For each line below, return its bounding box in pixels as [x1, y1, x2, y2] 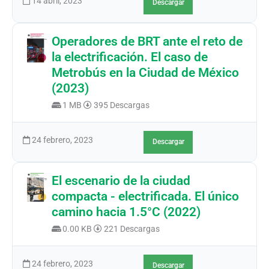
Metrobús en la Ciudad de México [52, 65, 240, 80]
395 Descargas [92, 100, 150, 110]
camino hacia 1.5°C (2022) [52, 205, 201, 220]
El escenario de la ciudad [52, 174, 191, 189]
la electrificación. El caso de [52, 50, 208, 65]
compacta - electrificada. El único [52, 189, 240, 204]
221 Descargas [102, 223, 160, 234]
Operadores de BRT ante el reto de [52, 34, 243, 49]
